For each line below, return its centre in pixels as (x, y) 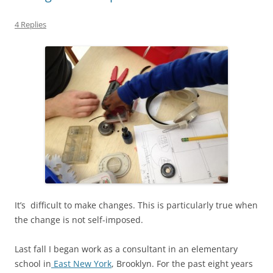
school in (33, 263)
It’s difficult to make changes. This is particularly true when (136, 205)
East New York (81, 263)
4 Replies (30, 24)
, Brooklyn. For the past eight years (182, 263)
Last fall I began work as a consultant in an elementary (126, 249)
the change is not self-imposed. (79, 219)
